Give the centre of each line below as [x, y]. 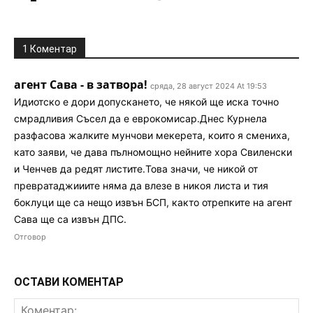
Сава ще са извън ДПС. [70, 219]
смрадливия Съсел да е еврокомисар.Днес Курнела [140, 118]
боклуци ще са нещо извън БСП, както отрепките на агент [153, 202]
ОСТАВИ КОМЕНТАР [69, 282]
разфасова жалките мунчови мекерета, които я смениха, [152, 135]
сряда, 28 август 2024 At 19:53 [209, 86]
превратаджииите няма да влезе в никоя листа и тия [141, 185]
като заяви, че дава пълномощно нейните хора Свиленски [153, 152]
